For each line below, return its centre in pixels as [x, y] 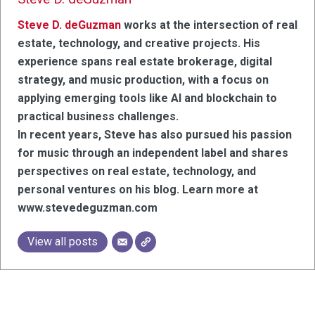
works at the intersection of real [209, 25]
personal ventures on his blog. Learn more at [138, 189]
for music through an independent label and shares [153, 153]
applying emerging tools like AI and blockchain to [147, 98]
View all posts [63, 241]
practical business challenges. [98, 116]
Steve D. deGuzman [69, 25]
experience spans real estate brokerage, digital [145, 61]
